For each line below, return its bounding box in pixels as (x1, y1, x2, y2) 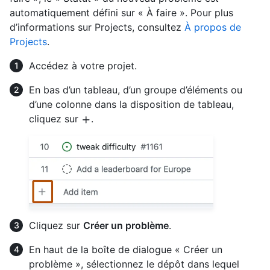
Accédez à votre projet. (29, 59, 137, 72)
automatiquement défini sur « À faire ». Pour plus (10, 6, 233, 19)
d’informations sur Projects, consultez (10, 20, 184, 33)
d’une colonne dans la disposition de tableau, (29, 98, 234, 110)
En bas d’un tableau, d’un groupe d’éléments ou (29, 83, 242, 96)
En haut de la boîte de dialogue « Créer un (29, 243, 222, 256)
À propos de (184, 20, 241, 33)
